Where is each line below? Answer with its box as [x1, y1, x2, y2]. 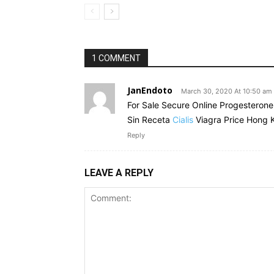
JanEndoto [127, 84, 172, 96]
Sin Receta [127, 114, 172, 125]
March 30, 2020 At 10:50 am [181, 86, 272, 95]
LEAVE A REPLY [84, 166, 154, 179]
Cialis [172, 114, 193, 125]
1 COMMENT [92, 53, 141, 63]
